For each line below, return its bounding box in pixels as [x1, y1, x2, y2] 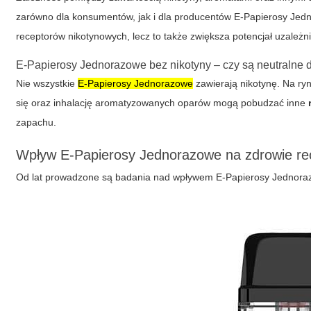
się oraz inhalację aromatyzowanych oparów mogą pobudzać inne [16, 97, 309, 109]
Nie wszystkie [16, 78, 78, 90]
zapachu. [16, 117, 57, 128]
